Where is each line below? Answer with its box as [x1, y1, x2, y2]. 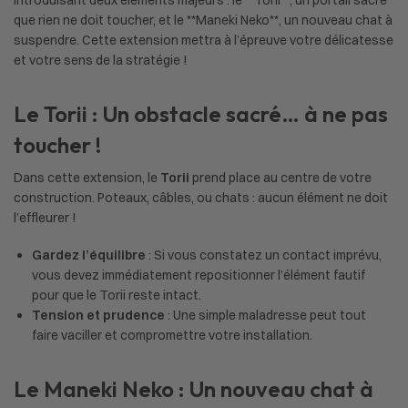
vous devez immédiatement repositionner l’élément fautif [32, 266, 365, 283]
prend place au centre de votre [189, 168, 372, 186]
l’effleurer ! [14, 209, 76, 226]
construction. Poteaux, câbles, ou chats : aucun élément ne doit [14, 189, 388, 206]
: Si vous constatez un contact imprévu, [146, 246, 382, 263]
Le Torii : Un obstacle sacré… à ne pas [14, 99, 388, 127]
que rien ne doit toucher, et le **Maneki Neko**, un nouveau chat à [14, 11, 393, 28]
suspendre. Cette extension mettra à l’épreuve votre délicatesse [14, 31, 393, 48]
